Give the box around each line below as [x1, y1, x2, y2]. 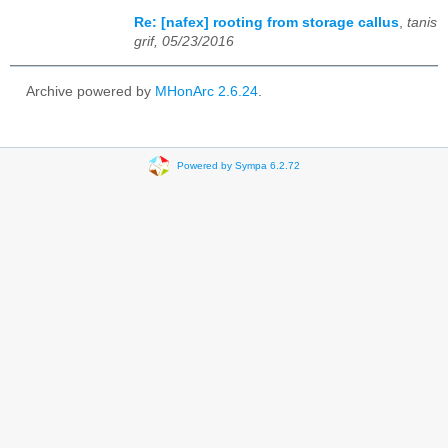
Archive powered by [26, 83, 155, 99]
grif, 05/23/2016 [134, 34, 234, 50]
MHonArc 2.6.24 [155, 83, 258, 99]
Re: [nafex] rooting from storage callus [134, 15, 399, 31]
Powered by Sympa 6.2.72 [176, 159, 300, 171]
